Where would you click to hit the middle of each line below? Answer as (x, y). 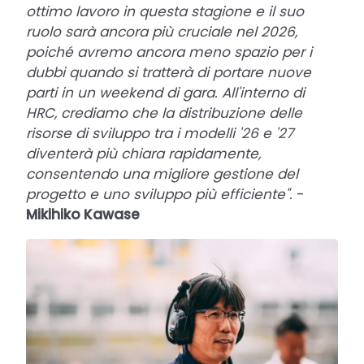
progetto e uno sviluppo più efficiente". (159, 195)
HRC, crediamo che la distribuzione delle (164, 113)
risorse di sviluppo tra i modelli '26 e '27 (160, 134)
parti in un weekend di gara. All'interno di (165, 93)
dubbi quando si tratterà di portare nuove (169, 73)
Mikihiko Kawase (83, 215)
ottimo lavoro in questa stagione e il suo (165, 12)
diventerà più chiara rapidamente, (143, 154)
